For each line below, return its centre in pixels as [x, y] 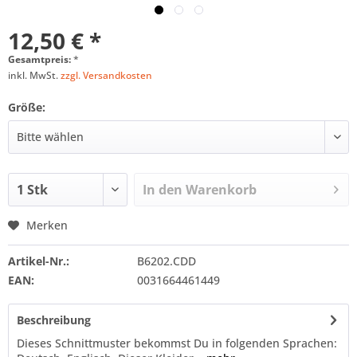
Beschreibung [54, 320]
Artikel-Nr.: [39, 261]
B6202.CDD [166, 261]
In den [163, 190]
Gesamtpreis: [41, 59]
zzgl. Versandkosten [106, 75]
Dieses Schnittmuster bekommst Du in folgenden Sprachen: [177, 343]
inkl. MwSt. [34, 75]
